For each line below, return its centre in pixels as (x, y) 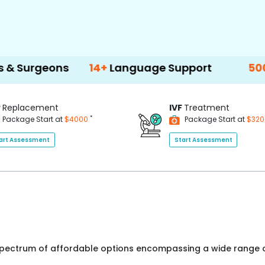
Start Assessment (203, 140)
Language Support (106, 68)
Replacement (30, 108)
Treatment (207, 108)
